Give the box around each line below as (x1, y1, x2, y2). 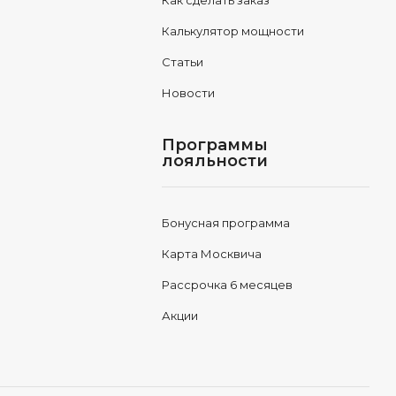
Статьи (161, 55, 203, 69)
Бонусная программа (161, 216, 290, 230)
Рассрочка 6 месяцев (161, 278, 293, 292)
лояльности (161, 151, 268, 171)
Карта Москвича (161, 247, 262, 261)
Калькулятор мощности (161, 24, 304, 38)
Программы (161, 135, 268, 155)
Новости (161, 86, 215, 100)
